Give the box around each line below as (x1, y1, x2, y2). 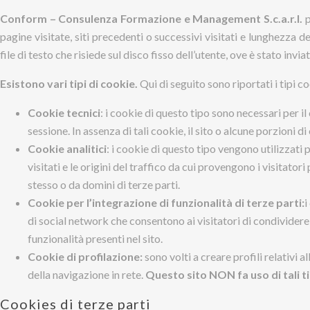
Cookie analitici (28, 142, 107, 155)
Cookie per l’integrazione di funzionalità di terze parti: (28, 196, 304, 209)
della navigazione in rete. (28, 268, 145, 281)
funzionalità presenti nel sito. (28, 232, 163, 245)
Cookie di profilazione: (28, 250, 145, 263)
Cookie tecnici (28, 106, 100, 119)
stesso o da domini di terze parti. (28, 178, 180, 191)
